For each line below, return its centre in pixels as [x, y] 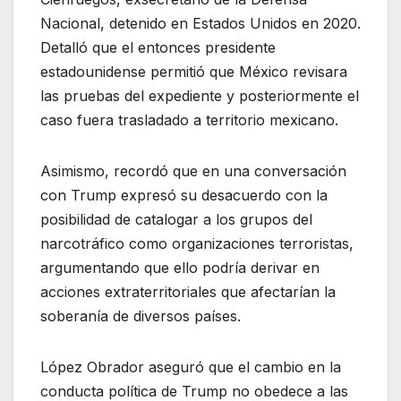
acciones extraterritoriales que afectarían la [188, 292]
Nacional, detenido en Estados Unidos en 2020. [200, 24]
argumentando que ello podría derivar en [180, 268]
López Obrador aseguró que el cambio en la [191, 367]
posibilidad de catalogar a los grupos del [176, 220]
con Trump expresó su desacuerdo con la [184, 196]
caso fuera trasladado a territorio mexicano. [189, 120]
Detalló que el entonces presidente [158, 48]
